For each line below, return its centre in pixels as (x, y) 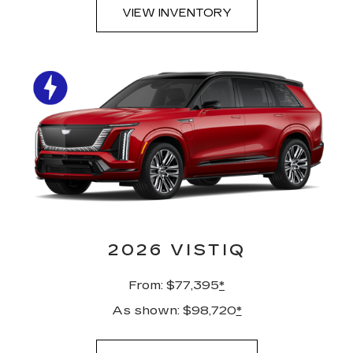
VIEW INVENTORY (176, 13)
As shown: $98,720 (174, 310)
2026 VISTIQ (176, 250)
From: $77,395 (174, 285)
